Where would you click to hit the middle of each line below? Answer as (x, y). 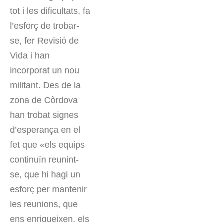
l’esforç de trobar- (45, 26)
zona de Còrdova (44, 100)
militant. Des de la (45, 85)
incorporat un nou (45, 71)
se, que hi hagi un (45, 175)
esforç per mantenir (48, 190)
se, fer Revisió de (44, 41)
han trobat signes (44, 115)
